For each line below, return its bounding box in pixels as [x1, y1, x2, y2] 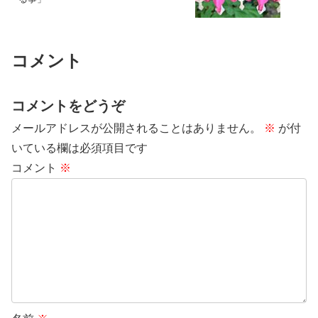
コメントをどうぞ [11, 97, 125, 114]
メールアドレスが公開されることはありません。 [11, 121, 261, 134]
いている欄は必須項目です [11, 141, 148, 154]
